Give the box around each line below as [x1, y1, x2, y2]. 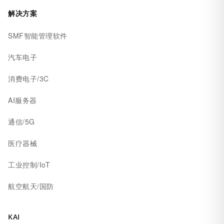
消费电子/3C [8, 73, 49, 84]
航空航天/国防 [8, 181, 54, 191]
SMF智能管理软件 [8, 30, 67, 41]
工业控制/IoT [8, 159, 50, 170]
